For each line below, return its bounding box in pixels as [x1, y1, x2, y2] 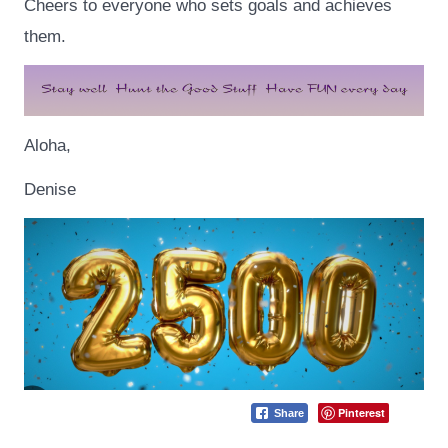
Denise [24, 179, 77, 199]
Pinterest [338, 404, 386, 420]
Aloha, [24, 135, 72, 155]
